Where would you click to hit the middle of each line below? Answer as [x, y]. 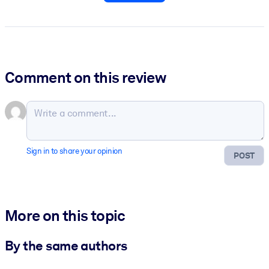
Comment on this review [86, 77]
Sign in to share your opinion [74, 151]
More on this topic [65, 216]
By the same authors [66, 246]
